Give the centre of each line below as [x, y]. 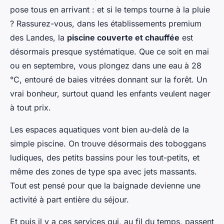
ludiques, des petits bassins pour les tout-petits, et [105, 158]
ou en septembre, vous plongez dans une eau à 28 [106, 66]
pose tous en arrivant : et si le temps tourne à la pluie [110, 10]
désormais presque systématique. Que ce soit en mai [109, 52]
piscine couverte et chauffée [123, 38]
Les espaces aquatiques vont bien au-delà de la [99, 130]
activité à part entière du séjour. [69, 200]
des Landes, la [38, 38]
